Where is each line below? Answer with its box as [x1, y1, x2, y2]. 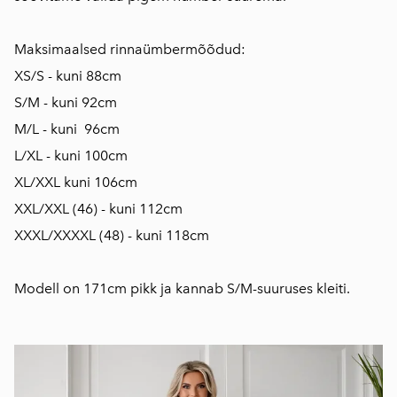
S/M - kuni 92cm [14, 94, 117, 111]
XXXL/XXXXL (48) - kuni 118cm [14, 227, 209, 244]
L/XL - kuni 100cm [14, 147, 128, 164]
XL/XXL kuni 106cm [14, 174, 137, 191]
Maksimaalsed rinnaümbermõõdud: [14, 41, 245, 58]
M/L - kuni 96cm [14, 121, 120, 137]
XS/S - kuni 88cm [14, 67, 121, 84]
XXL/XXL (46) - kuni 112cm [14, 200, 183, 217]
